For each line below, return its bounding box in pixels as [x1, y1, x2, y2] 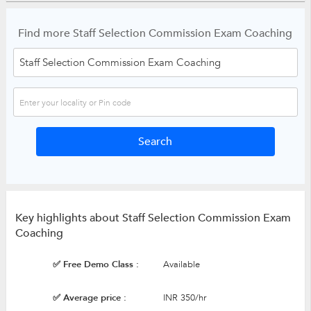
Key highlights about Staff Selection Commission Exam [15, 210, 291, 226]
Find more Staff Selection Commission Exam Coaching [18, 25, 293, 41]
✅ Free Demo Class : [52, 258, 139, 271]
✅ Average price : [52, 291, 126, 304]
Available [162, 258, 200, 271]
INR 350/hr [162, 291, 206, 304]
